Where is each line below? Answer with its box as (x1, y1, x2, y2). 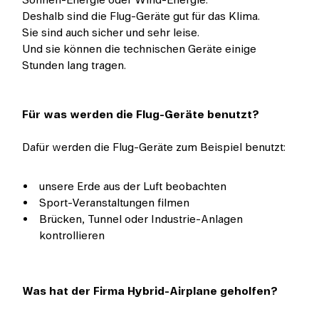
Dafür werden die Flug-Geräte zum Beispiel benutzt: (22, 139, 286, 157)
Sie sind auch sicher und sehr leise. (22, 23, 200, 41)
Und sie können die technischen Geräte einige (22, 40, 257, 58)
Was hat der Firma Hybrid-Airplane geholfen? (22, 283, 278, 300)
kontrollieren (39, 227, 105, 245)
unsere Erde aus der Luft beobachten (39, 178, 227, 196)
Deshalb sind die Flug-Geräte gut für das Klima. (22, 7, 261, 25)
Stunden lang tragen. (22, 56, 127, 74)
